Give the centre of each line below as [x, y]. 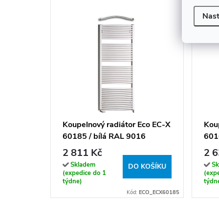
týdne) [72, 181]
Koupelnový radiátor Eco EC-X [117, 124]
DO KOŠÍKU [147, 166]
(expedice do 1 [84, 173]
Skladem [83, 164]
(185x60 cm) [86, 148]
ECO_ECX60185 [159, 192]
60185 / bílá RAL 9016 [104, 136]
